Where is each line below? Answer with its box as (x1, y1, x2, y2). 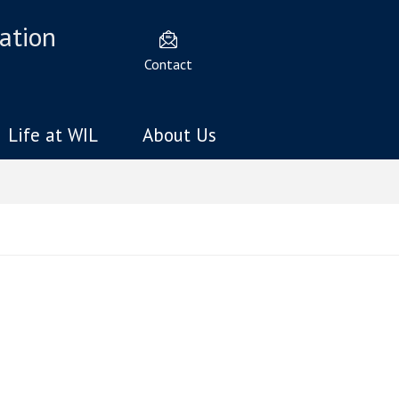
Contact (143, 54, 192, 73)
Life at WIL (7, 123, 98, 147)
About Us (142, 123, 216, 147)
